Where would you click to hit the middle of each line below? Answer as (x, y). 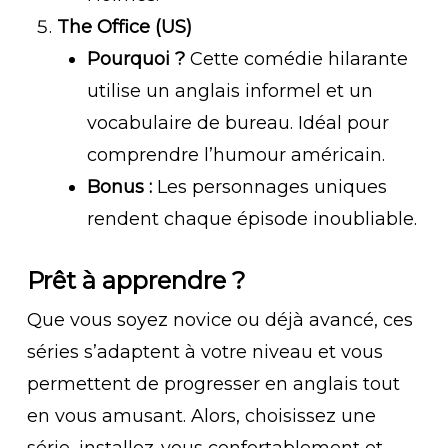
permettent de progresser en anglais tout (213, 384)
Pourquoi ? (135, 59)
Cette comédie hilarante (296, 59)
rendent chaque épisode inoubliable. (251, 219)
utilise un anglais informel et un (229, 91)
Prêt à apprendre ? (136, 280)
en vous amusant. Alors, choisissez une (201, 416)
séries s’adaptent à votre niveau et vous (204, 352)
